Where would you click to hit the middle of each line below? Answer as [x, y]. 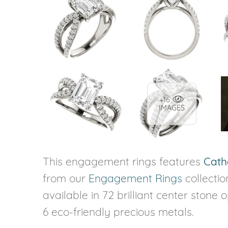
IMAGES [172, 108]
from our [66, 178]
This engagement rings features [123, 161]
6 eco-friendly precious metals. [118, 211]
